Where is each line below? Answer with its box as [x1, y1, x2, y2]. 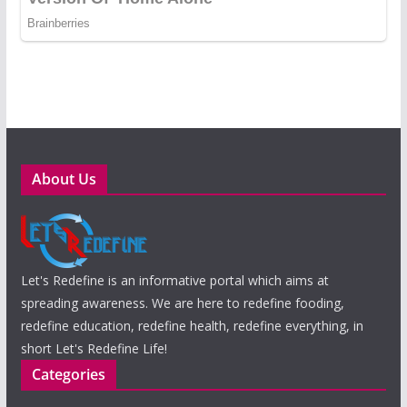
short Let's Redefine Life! [20, 339, 167, 357]
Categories [31, 363, 105, 384]
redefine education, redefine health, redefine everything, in [20, 316, 363, 334]
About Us [31, 168, 96, 189]
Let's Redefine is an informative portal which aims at [20, 271, 329, 289]
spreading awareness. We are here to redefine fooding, [20, 293, 344, 312]
